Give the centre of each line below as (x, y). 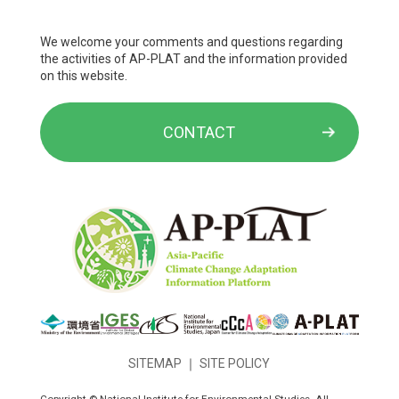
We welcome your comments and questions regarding (191, 42)
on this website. (83, 76)
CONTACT (199, 133)
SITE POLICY (235, 363)
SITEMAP (155, 363)
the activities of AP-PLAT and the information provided (193, 59)
